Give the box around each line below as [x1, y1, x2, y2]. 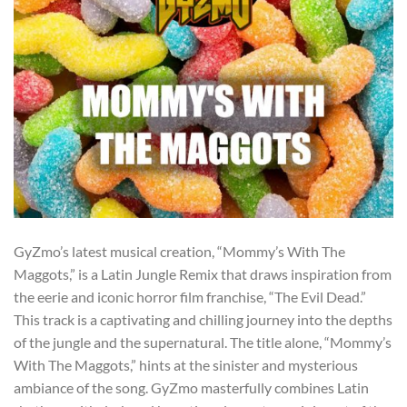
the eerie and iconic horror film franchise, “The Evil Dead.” [14, 287, 366, 305]
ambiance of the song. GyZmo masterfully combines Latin [14, 378, 369, 396]
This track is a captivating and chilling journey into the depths [14, 310, 392, 328]
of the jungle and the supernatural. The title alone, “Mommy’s [14, 333, 392, 351]
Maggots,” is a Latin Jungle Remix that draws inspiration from [14, 264, 392, 283]
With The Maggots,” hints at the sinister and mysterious [14, 355, 358, 373]
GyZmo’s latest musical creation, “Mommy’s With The [14, 242, 345, 260]
